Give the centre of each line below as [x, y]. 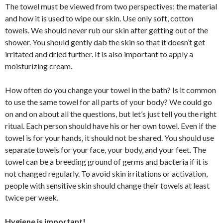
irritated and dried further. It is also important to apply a [99, 54]
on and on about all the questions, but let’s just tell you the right [111, 114]
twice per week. [32, 197]
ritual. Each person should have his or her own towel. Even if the [111, 126]
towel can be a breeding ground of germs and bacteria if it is [107, 162]
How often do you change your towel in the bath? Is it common [111, 90]
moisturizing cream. [39, 66]
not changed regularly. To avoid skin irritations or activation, [106, 173]
